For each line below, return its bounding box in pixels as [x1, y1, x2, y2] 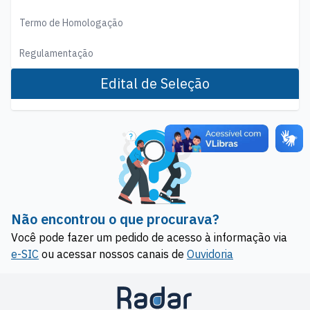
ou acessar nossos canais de [39, 247, 187, 262]
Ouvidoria [187, 247, 233, 262]
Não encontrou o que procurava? [11, 210, 219, 229]
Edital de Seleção [100, 74, 210, 93]
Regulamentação [19, 47, 93, 60]
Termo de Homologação [19, 17, 123, 30]
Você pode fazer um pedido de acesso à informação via [11, 230, 287, 245]
